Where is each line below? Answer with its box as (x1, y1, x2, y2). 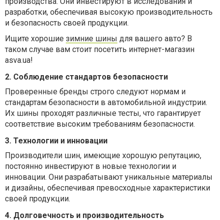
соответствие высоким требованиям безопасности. (5, 119, 195, 129)
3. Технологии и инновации (5, 136, 108, 145)
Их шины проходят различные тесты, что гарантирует (5, 109, 201, 118)
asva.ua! (5, 55, 33, 65)
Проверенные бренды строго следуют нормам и (5, 87, 186, 96)
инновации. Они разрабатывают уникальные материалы (5, 172, 213, 182)
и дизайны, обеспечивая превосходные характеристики (5, 183, 210, 192)
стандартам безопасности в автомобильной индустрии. (5, 98, 207, 107)
